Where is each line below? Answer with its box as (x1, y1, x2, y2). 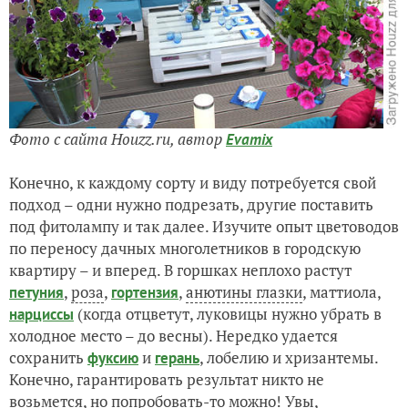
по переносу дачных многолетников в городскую (9, 237, 361, 259)
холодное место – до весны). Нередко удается (9, 324, 338, 346)
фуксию (87, 347, 138, 368)
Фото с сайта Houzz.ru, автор (9, 127, 226, 149)
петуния (9, 281, 64, 302)
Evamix (226, 128, 272, 149)
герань (155, 347, 199, 368)
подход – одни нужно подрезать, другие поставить (9, 193, 373, 215)
